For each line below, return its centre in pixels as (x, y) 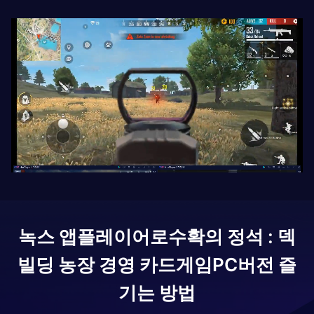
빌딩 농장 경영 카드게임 (115, 264)
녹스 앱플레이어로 (93, 236)
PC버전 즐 (254, 264)
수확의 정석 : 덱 (232, 236)
